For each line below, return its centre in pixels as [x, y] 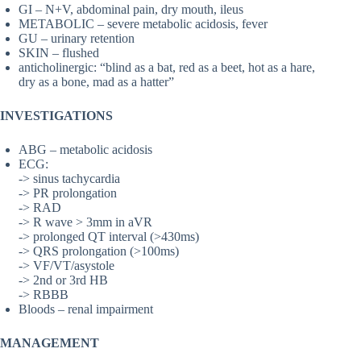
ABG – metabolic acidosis [85, 150]
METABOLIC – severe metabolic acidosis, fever [143, 24]
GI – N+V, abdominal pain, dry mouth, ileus [131, 10]
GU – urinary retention [77, 39]
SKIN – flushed [59, 53]
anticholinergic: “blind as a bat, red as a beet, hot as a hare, [167, 68]
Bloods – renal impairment [86, 309]
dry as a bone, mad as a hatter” [96, 82]
